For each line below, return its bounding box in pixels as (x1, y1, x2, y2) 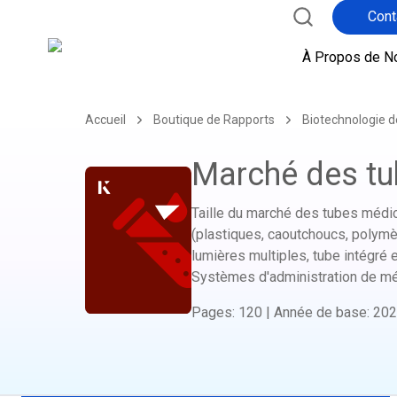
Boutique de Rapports (153, 113, 275, 127)
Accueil (85, 113, 126, 127)
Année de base (274, 304, 367, 321)
